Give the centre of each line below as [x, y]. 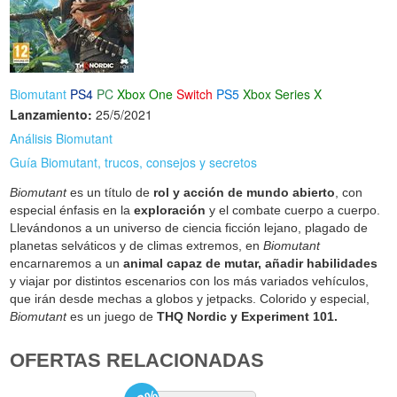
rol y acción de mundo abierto [245, 193]
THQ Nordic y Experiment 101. [248, 317]
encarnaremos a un [67, 264]
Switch [195, 94]
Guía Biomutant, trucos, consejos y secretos [134, 163]
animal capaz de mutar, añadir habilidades [251, 264]
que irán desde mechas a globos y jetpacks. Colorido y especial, [190, 299]
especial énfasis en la [72, 210]
